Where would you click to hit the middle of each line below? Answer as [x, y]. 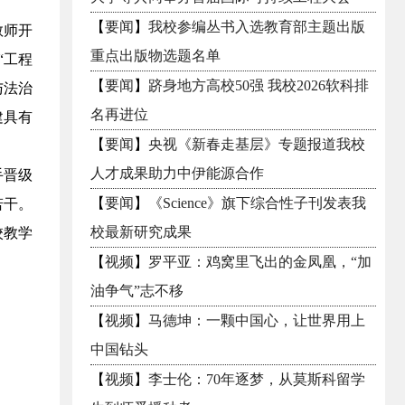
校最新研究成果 [141, 232]
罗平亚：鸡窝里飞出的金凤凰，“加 [260, 262]
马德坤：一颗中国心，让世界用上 [257, 320]
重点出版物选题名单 [155, 56]
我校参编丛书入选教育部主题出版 [257, 27]
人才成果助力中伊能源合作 [177, 173]
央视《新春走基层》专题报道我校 [257, 144]
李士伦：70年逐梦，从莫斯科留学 [257, 379]
